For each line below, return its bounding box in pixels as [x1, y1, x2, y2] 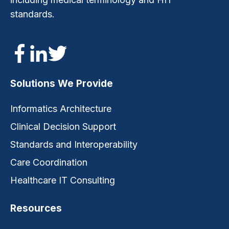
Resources [10, 202, 62, 214]
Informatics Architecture [10, 103, 111, 114]
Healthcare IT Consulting [10, 174, 115, 186]
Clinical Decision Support [10, 121, 116, 132]
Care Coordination [10, 156, 87, 168]
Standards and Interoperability [10, 139, 138, 150]
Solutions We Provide [10, 77, 113, 89]
